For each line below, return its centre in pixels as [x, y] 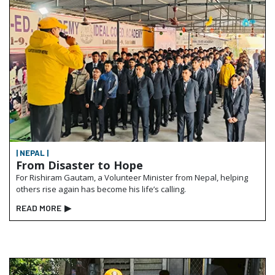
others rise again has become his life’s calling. [101, 189]
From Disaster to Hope [79, 165]
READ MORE [39, 208]
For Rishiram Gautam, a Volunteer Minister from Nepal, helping [132, 178]
